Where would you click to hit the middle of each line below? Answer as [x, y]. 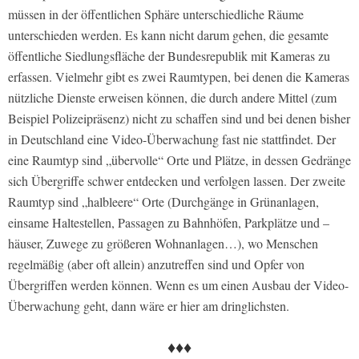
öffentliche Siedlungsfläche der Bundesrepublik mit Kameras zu [169, 55]
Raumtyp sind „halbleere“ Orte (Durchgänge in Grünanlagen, [163, 201]
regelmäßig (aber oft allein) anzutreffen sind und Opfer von [156, 264]
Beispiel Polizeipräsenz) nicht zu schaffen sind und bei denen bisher [179, 118]
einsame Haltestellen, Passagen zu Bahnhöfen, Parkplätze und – [169, 222]
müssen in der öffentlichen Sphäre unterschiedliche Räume [156, 14]
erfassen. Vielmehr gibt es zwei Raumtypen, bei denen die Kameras [179, 76]
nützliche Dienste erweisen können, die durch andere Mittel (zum [172, 97]
